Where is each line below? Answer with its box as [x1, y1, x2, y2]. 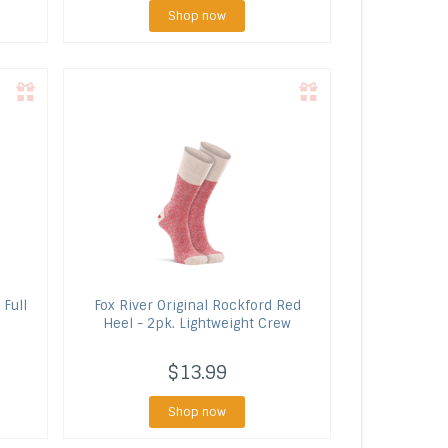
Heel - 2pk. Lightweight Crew [103, 315, 292, 332]
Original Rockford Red [152, 297, 301, 314]
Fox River [93, 297, 153, 314]
